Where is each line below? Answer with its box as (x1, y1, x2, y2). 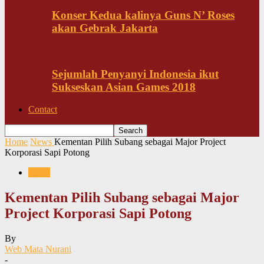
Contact (28, 104, 57, 115)
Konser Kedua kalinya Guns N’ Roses (52, 9, 235, 22)
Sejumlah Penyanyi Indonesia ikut (52, 67, 219, 80)
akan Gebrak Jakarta (52, 22, 158, 35)
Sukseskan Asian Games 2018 (52, 80, 196, 93)
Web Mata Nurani (5, 244, 71, 255)
